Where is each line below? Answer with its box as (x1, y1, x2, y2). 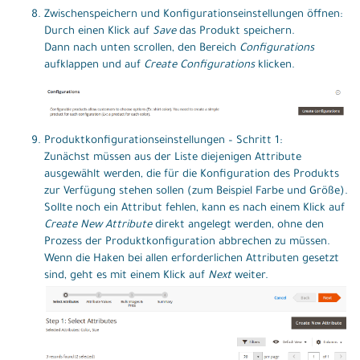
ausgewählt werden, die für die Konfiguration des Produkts (44, 168, 339, 181)
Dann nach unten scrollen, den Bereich (44, 43, 239, 55)
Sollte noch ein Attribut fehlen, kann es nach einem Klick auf (44, 202, 345, 215)
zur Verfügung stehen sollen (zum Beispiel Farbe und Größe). (44, 185, 348, 198)
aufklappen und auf (44, 59, 144, 72)
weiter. (231, 269, 268, 282)
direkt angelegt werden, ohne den (152, 219, 324, 231)
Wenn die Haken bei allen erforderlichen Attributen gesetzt (44, 252, 339, 265)
